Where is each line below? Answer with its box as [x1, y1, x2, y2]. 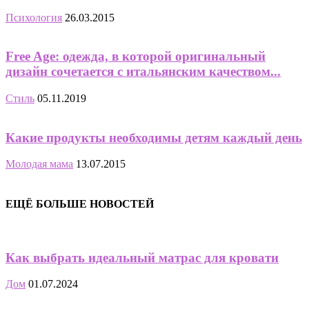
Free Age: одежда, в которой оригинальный [6, 49, 266, 64]
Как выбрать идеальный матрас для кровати [6, 250, 279, 265]
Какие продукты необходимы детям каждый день [6, 130, 302, 145]
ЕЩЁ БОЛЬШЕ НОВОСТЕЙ [6, 197, 154, 210]
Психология [6, 11, 62, 23]
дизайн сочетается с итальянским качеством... [6, 64, 281, 79]
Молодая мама [6, 158, 73, 170]
